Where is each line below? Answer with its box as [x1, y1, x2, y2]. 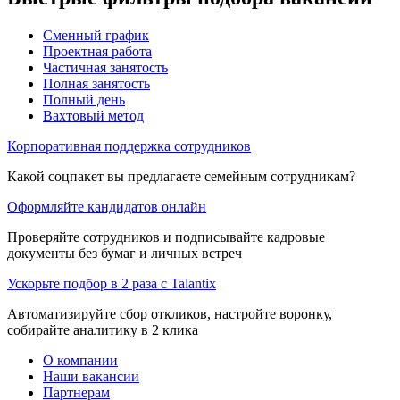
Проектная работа [43, 43, 152, 59]
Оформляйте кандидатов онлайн [7, 198, 206, 214]
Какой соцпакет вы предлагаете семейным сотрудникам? [7, 168, 355, 184]
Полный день [43, 91, 125, 107]
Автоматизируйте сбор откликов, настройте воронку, [7, 305, 332, 321]
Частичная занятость [43, 59, 168, 75]
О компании [43, 352, 118, 368]
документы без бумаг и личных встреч [7, 245, 242, 261]
